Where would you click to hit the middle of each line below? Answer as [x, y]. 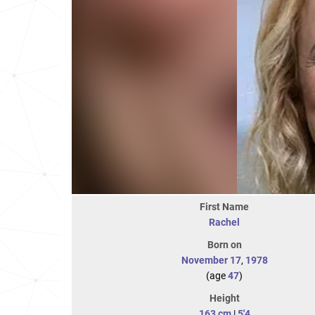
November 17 [211, 260]
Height [224, 298]
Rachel [224, 222]
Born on [224, 245]
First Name [224, 207]
